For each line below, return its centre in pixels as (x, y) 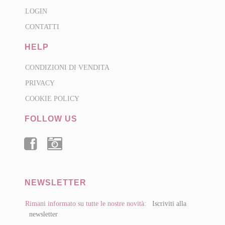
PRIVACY (40, 83)
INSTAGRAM (91, 159)
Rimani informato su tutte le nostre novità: (87, 204)
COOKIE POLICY (52, 99)
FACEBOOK (64, 157)
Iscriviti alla (169, 204)
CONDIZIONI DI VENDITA (67, 68)
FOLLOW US (51, 119)
